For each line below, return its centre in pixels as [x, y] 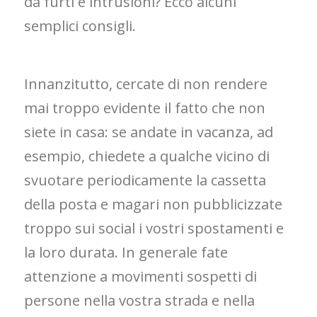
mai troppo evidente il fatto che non [145, 108]
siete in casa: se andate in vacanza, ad [149, 132]
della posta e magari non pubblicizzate [154, 204]
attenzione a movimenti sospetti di [141, 277]
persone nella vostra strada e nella [140, 301]
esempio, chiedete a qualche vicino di [147, 156]
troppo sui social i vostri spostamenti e [154, 229]
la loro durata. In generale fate [126, 253]
